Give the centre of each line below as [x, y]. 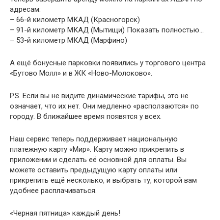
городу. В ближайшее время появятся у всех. [86, 116]
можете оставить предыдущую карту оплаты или [94, 170]
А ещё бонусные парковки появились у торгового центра [108, 63]
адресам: [25, 9]
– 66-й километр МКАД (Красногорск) [75, 19]
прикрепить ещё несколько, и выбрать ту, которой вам [103, 180]
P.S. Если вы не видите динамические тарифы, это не [99, 96]
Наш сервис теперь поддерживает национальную [94, 139]
